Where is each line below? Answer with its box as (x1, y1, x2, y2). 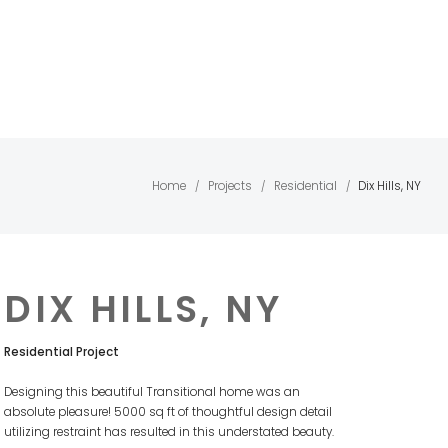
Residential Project (4, 344, 120, 361)
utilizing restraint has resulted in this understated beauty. (4, 424, 335, 441)
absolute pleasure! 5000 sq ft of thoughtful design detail (4, 404, 333, 421)
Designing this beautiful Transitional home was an (4, 384, 301, 401)
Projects (208, 177, 253, 194)
